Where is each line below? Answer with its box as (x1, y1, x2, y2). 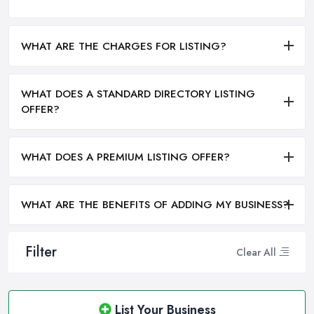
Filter (25, 242, 57, 263)
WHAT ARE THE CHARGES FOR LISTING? (21, 38, 226, 54)
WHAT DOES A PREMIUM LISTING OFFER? (21, 149, 230, 165)
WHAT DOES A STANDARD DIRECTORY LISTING (21, 86, 255, 102)
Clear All (236, 245, 276, 259)
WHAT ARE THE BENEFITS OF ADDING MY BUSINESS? (21, 197, 289, 213)
